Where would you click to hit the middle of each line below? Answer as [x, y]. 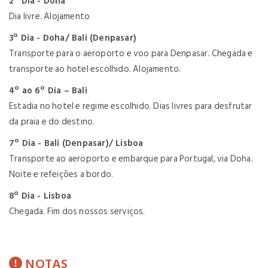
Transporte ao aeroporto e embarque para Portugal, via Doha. [131, 159]
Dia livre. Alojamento [50, 17]
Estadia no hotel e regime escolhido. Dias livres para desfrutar [131, 106]
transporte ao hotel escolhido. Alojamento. [95, 69]
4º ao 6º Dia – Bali [48, 91]
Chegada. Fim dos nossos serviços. [77, 212]
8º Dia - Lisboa [40, 196]
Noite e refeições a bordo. [61, 175]
